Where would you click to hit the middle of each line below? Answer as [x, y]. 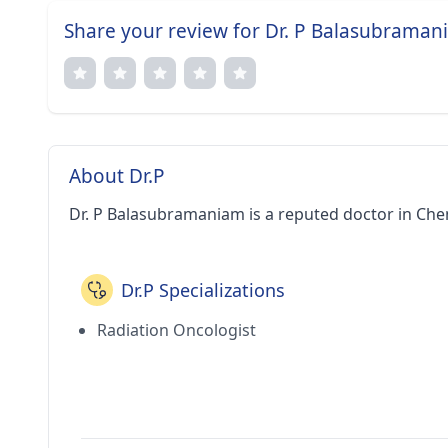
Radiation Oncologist [176, 330]
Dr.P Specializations [203, 290]
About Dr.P [117, 176]
